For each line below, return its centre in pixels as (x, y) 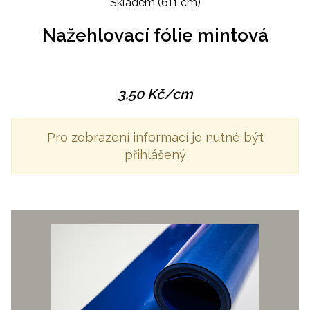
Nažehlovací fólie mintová (155, 36)
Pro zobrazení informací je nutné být (155, 138)
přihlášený (155, 155)
